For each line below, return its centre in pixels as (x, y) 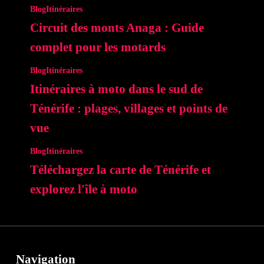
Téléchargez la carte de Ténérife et (120, 170)
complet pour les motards (98, 47)
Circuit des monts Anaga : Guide (117, 28)
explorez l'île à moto (83, 189)
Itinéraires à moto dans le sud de (116, 89)
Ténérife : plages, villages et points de (128, 109)
